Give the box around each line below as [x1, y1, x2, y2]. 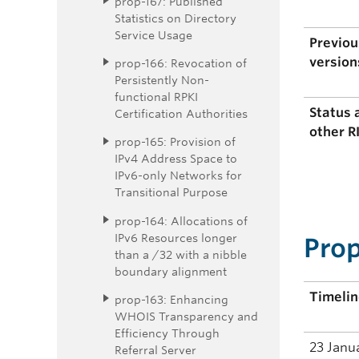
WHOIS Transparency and [115, 309, 258, 323]
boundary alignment [115, 264, 227, 278]
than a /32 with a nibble [115, 247, 247, 261]
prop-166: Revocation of [115, 56, 247, 71]
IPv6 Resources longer [115, 230, 237, 244]
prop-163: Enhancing [115, 292, 228, 306]
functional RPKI [115, 90, 198, 104]
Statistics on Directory [115, 10, 236, 25]
